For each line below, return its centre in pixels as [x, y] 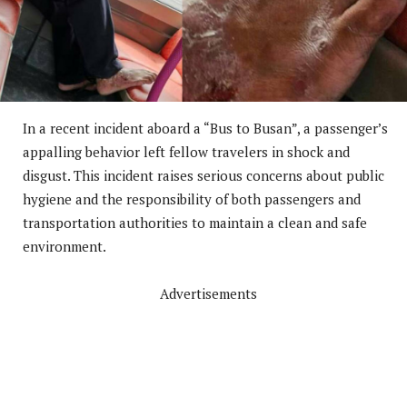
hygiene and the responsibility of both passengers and [192, 199]
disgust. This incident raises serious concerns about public [203, 175]
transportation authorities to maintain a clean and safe [195, 222]
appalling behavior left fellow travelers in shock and [186, 151]
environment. [65, 246]
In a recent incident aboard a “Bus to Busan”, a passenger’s [205, 128]
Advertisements [208, 293]
